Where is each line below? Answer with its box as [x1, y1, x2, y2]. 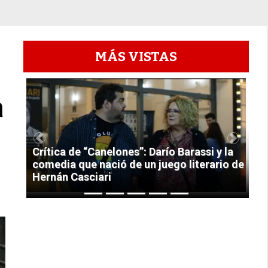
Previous [38, 138, 78, 151]
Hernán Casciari [32, 170, 112, 184]
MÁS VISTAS [95, 48, 178, 65]
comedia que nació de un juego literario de [32, 158, 245, 171]
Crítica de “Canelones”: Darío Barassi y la [32, 145, 234, 159]
